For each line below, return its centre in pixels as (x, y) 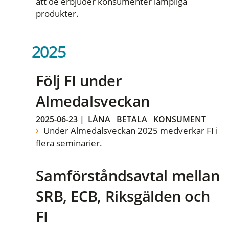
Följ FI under (79, 81)
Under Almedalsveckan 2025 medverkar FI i (129, 130)
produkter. (58, 14)
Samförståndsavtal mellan (128, 176)
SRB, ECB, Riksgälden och (123, 196)
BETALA (132, 119)
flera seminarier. (69, 143)
